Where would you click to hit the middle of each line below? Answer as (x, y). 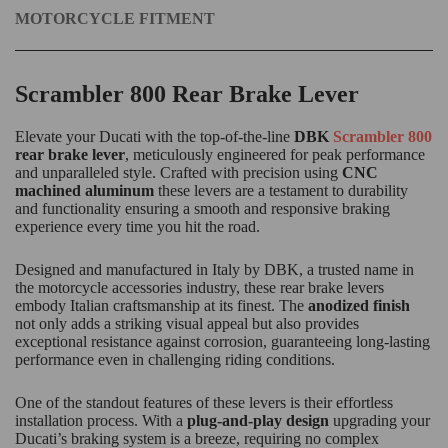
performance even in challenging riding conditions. (175, 359)
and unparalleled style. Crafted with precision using (178, 172)
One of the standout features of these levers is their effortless (204, 402)
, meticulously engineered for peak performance (275, 154)
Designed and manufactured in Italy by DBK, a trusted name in (214, 269)
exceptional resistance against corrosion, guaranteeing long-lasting (222, 341)
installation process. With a (101, 420)
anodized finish (359, 305)
